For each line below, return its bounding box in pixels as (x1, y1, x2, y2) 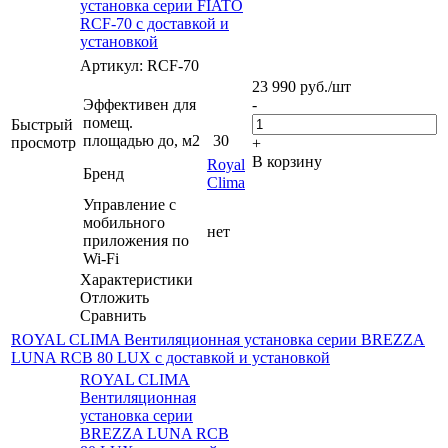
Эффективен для (83, 95, 196, 113)
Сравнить (80, 306, 146, 324)
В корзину (252, 152, 322, 170)
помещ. (83, 113, 133, 131)
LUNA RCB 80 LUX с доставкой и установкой (11, 348, 330, 366)
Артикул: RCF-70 (80, 56, 199, 74)
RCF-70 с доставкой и (80, 14, 229, 32)
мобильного (83, 213, 165, 231)
